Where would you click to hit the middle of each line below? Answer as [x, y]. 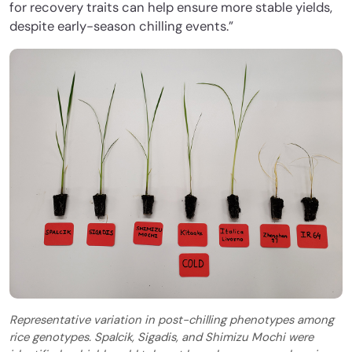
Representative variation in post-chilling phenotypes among [172, 320]
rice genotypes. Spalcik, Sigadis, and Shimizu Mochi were [161, 337]
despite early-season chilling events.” [121, 27]
